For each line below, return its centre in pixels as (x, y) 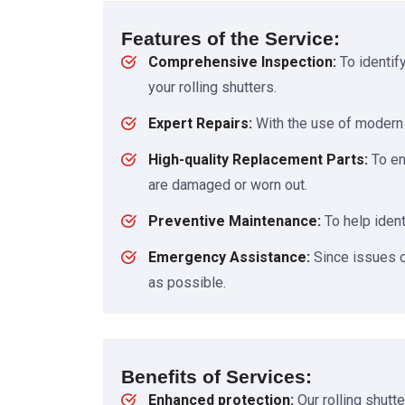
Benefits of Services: (217, 377)
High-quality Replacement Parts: (258, 160)
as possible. (187, 283)
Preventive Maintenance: (235, 221)
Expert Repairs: (200, 124)
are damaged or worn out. (228, 185)
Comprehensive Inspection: (244, 62)
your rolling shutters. (212, 88)
